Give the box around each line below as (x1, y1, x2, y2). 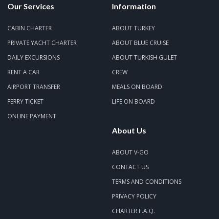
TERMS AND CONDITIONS (112, 177, 181, 186)
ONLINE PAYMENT (7, 112, 56, 121)
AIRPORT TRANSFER (7, 83, 60, 91)
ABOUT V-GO (112, 148, 149, 157)
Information (112, 1, 156, 11)
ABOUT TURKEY (112, 24, 155, 33)
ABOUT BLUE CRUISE (112, 39, 169, 47)
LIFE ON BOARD (112, 97, 155, 106)
